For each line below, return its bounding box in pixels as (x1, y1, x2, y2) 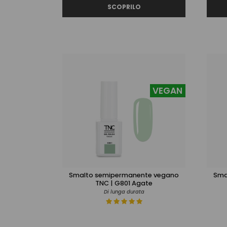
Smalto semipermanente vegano (69, 170, 179, 180)
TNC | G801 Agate (95, 178, 153, 188)
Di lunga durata (103, 187, 144, 196)
